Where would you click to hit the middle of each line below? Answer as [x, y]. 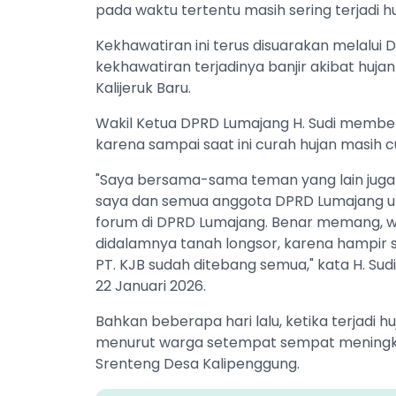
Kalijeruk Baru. [143, 88]
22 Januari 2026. [151, 286]
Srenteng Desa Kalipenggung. [198, 363]
